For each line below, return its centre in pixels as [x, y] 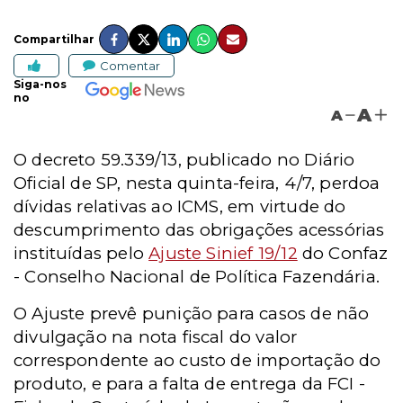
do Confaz [343, 253]
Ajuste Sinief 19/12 [223, 253]
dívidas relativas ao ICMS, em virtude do [180, 206]
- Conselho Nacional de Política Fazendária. [197, 277]
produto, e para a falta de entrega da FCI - [190, 384]
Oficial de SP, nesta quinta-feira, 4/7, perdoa [197, 183]
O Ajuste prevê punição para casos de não [192, 313]
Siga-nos [40, 84]
